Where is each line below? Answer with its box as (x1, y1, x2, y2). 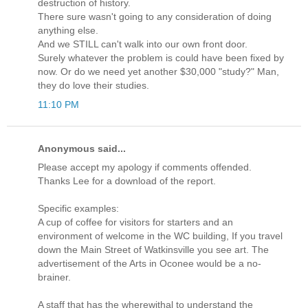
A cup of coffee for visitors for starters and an (38, 216, 233, 228)
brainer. (38, 271, 71, 283)
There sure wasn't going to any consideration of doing (38, 11, 272, 23)
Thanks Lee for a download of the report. (38, 175, 216, 186)
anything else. (38, 25, 98, 36)
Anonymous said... (38, 142, 126, 154)
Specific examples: (38, 202, 119, 214)
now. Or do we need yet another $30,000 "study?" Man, (38, 66, 279, 78)
